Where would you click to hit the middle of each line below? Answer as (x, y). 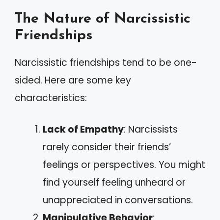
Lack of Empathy (83, 129)
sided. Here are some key (73, 80)
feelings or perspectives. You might (124, 165)
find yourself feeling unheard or (114, 182)
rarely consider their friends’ (107, 147)
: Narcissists (151, 129)
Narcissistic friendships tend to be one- (106, 62)
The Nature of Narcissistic (103, 19)
